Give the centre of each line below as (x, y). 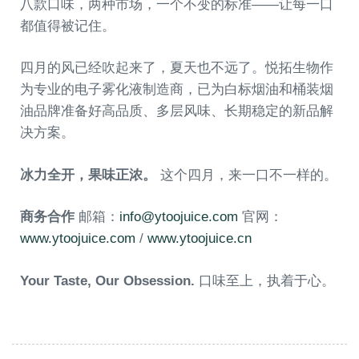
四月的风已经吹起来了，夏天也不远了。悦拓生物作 (177, 68)
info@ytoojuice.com (179, 217)
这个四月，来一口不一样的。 (247, 175)
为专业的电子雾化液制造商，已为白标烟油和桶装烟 (177, 89)
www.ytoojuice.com (78, 238)
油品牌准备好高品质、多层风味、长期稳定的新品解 (177, 111)
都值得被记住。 (68, 26)
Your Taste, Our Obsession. (107, 280)
